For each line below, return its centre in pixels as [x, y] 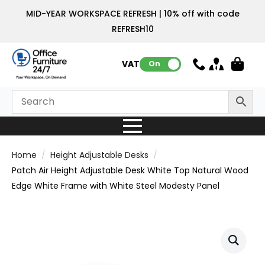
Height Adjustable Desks [99, 155]
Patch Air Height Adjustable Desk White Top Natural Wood [130, 170]
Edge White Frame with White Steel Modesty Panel [116, 185]
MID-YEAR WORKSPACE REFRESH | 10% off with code [132, 14]
